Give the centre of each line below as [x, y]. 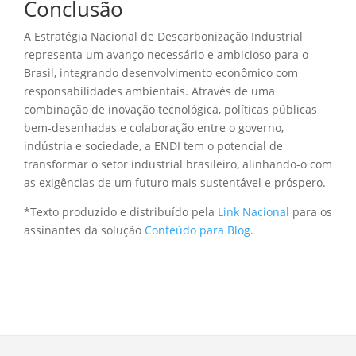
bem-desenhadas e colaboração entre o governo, [154, 127]
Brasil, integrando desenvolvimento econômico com [161, 72]
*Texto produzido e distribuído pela [121, 211]
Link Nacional [253, 211]
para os [311, 211]
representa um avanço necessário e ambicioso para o [166, 54]
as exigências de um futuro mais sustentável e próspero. [175, 182]
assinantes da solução [84, 230]
